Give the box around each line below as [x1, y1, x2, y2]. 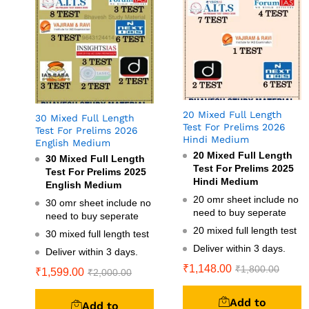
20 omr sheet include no [193, 193, 299, 205]
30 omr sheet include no [46, 197, 151, 209]
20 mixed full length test [193, 224, 297, 236]
